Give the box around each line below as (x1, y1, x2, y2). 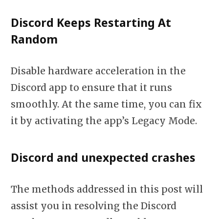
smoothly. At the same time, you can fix (11, 98, 202, 110)
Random (11, 31, 58, 47)
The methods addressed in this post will (11, 183, 203, 196)
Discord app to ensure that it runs (11, 82, 172, 94)
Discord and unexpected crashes (11, 149, 196, 165)
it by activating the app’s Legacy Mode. (11, 115, 197, 127)
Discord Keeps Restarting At (11, 14, 171, 30)
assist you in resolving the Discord (11, 200, 176, 212)
